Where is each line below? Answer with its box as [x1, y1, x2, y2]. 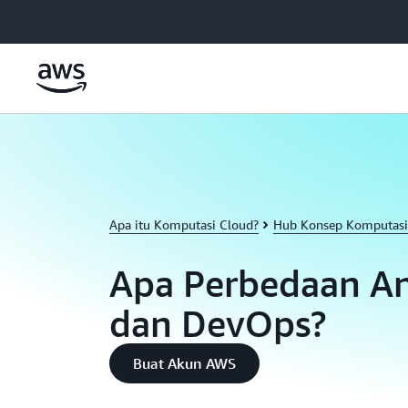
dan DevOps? [109, 301, 326, 345]
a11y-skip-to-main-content [8, 10, 160, 25]
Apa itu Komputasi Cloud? [109, 217, 259, 232]
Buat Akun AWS [133, 354, 236, 372]
